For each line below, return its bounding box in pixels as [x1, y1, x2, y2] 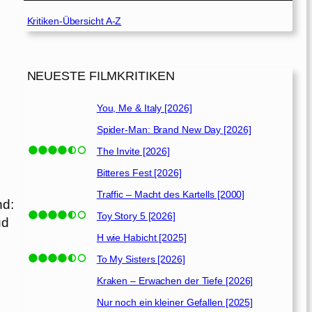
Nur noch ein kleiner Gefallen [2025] [96, 297, 253, 309]
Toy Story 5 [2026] [96, 210, 175, 222]
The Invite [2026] [96, 146, 171, 157]
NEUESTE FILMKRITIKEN [26, 69, 175, 84]
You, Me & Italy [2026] [96, 102, 192, 114]
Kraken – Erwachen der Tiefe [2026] [96, 275, 253, 287]
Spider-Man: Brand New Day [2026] [96, 124, 251, 136]
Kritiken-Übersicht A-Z [26, 15, 122, 26]
